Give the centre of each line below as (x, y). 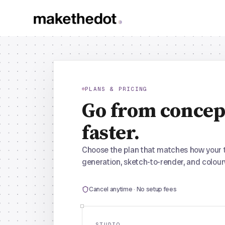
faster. (111, 133)
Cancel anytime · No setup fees (133, 189)
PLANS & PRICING (116, 89)
